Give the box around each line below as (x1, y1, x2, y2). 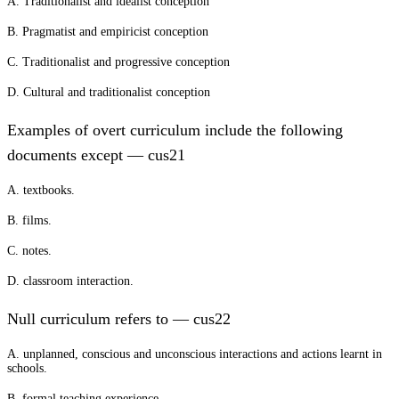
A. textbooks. (7, 183, 75, 197)
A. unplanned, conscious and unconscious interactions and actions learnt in (7, 347, 382, 361)
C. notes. (7, 244, 52, 257)
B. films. (7, 214, 52, 227)
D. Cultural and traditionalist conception (7, 85, 210, 99)
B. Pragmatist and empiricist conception (7, 25, 208, 38)
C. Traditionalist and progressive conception (7, 55, 230, 69)
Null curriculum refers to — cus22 (7, 310, 231, 328)
